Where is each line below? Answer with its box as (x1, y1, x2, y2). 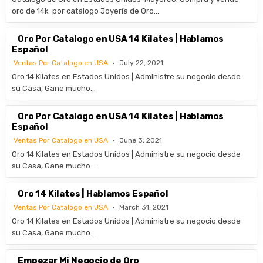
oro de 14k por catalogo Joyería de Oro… (12, 6, 160, 15)
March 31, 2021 (119, 203, 169, 211)
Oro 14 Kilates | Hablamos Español (18, 188, 168, 199)
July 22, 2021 (119, 59, 164, 67)
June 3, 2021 (119, 136, 163, 144)
